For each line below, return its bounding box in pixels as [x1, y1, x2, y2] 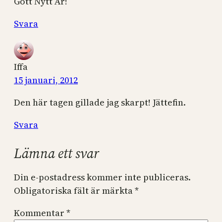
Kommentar [14, 206, 66, 219]
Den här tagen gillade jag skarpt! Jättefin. [14, 96, 186, 109]
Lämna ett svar [14, 143, 99, 163]
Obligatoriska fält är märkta [14, 184, 135, 197]
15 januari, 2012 [14, 73, 78, 86]
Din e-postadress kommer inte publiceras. [14, 170, 191, 183]
